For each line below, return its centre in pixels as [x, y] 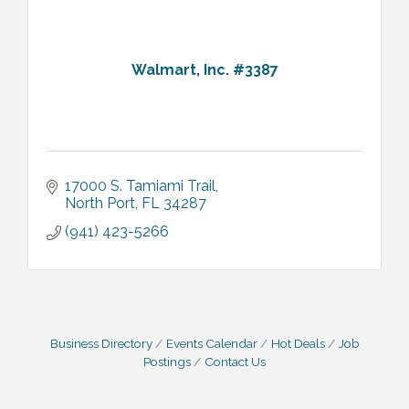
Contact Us [235, 361]
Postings [167, 361]
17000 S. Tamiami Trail [140, 185]
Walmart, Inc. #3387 [204, 70]
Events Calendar [211, 343]
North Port [100, 203]
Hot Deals [298, 343]
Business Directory [101, 343]
